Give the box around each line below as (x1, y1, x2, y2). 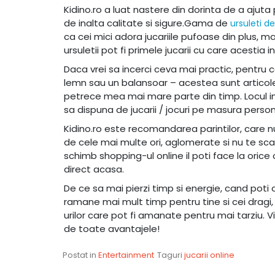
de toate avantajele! (64, 222, 160, 236)
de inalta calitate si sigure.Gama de (64, 17, 230, 30)
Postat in (63, 249, 98, 261)
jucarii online (184, 249, 234, 261)
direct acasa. (64, 163, 124, 176)
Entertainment (98, 249, 154, 261)
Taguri (157, 249, 184, 261)
